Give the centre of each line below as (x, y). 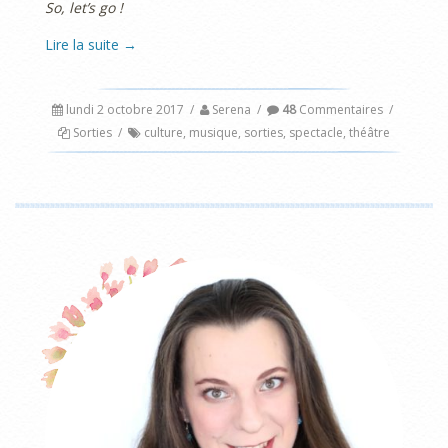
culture (163, 132)
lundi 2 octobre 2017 (125, 109)
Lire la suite (84, 45)
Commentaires (339, 109)
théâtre (369, 132)
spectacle (316, 132)
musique (213, 132)
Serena (231, 109)
